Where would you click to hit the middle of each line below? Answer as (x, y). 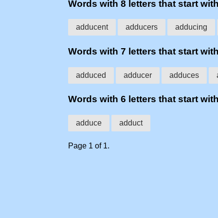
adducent (92, 27)
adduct (131, 123)
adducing (191, 27)
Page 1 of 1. (89, 146)
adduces (184, 75)
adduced (91, 75)
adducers (142, 27)
